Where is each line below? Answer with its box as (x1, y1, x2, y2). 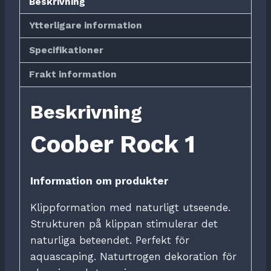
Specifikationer (29, 45, 104, 56)
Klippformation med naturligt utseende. (30, 201, 230, 214)
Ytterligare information (29, 20, 143, 31)
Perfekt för (135, 234, 189, 247)
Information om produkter (30, 175, 168, 188)
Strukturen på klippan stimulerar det (30, 218, 218, 230)
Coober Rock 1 (30, 130, 195, 159)
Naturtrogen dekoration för (100, 250, 237, 263)
